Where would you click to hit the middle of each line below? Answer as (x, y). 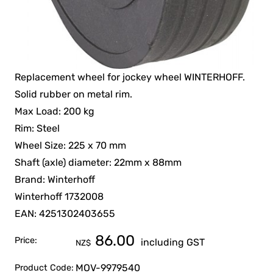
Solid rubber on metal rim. (74, 94)
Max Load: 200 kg (55, 112)
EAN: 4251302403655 (65, 214)
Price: (26, 241)
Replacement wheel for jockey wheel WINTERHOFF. (130, 77)
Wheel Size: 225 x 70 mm (71, 146)
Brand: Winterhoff (55, 180)
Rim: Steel (37, 129)
